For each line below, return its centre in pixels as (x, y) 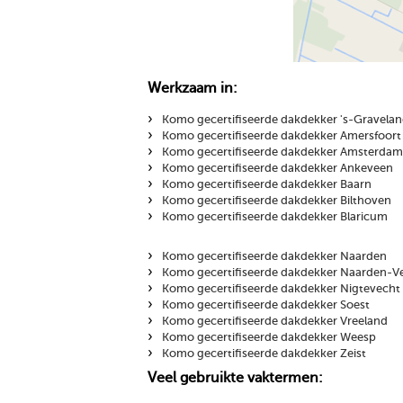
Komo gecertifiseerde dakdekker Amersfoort (281, 136)
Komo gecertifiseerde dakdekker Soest (265, 305)
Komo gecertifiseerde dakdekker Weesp (269, 338)
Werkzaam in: (192, 89)
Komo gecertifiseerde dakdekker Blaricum (274, 217)
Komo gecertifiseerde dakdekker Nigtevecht (281, 289)
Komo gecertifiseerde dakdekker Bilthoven (276, 201)
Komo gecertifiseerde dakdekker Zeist (264, 354)
